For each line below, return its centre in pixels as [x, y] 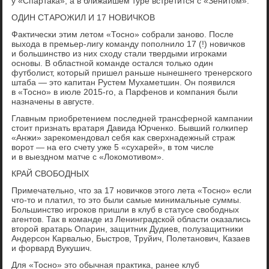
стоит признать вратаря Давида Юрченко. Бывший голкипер [130, 128]
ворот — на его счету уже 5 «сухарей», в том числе [113, 147]
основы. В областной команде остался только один [113, 63]
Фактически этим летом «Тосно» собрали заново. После [123, 35]
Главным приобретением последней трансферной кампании [132, 119]
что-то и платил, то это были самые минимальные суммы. [127, 200]
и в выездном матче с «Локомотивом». [88, 157]
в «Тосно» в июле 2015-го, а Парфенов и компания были [125, 92]
